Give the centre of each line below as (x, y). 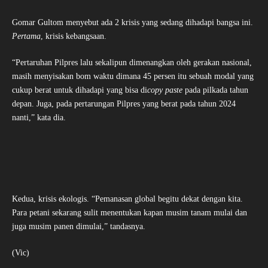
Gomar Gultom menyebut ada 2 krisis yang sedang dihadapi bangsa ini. (133, 23)
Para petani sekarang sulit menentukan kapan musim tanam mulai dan (130, 213)
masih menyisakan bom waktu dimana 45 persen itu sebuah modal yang (133, 77)
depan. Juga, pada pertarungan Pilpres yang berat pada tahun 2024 (124, 104)
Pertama (26, 36)
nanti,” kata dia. (40, 118)
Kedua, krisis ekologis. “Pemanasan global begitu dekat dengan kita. (127, 199)
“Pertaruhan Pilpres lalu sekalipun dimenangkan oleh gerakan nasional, (132, 63)
